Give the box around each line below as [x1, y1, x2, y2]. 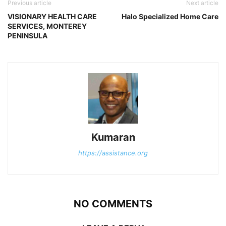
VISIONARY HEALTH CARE [8, 12, 97, 21]
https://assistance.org [78, 148, 148, 157]
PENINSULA [8, 31, 47, 40]
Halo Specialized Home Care [122, 12, 218, 21]
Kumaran [91, 131, 135, 143]
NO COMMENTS [74, 197, 152, 210]
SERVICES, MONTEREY [8, 21, 87, 30]
